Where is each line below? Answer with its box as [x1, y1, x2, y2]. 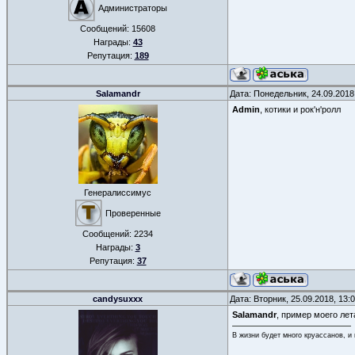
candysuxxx [93, 294, 143, 303]
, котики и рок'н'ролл [260, 105, 341, 114]
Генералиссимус [84, 188, 151, 197]
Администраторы [98, 3, 167, 13]
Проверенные [105, 208, 161, 218]
